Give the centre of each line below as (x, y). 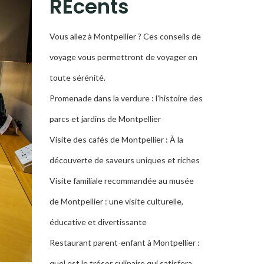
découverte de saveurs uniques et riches (124, 160)
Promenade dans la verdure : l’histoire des (126, 98)
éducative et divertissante (98, 222)
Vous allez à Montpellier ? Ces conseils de (125, 36)
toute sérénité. (77, 77)
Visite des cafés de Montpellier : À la (116, 139)
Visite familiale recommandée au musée (121, 181)
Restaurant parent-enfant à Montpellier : (124, 242)
